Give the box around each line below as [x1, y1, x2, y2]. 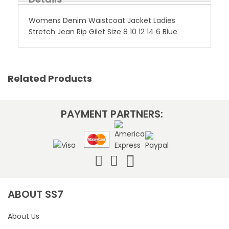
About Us [8, 211, 39, 221]
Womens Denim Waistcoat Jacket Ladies [29, 15, 175, 26]
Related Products [8, 72, 92, 85]
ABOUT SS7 [8, 187, 63, 201]
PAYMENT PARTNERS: [61, 106, 163, 121]
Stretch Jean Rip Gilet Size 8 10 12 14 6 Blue [29, 26, 177, 37]
